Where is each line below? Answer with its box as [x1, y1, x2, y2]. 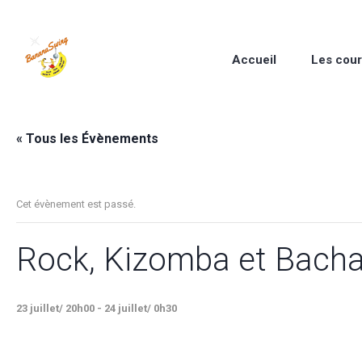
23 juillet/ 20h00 [16, 302, 95, 314]
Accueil [232, 52, 276, 67]
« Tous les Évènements [16, 131, 158, 146]
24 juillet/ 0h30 [104, 302, 177, 314]
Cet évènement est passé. [16, 198, 136, 210]
